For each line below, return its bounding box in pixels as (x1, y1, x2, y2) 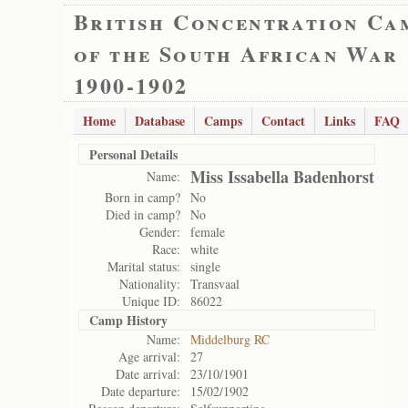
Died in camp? (106, 206, 180, 223)
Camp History (89, 311, 168, 330)
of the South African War (74, 37, 399, 69)
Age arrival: (118, 348, 180, 365)
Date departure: (101, 382, 180, 400)
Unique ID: (122, 292, 180, 310)
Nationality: (119, 275, 180, 292)
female (190, 223, 225, 240)
